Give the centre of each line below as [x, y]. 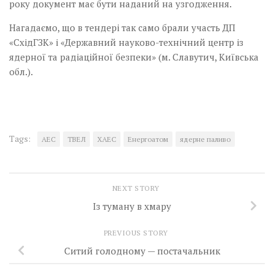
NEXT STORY [137, 188]
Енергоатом [148, 139]
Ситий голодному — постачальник [142, 250]
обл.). [21, 72]
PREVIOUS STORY [137, 232]
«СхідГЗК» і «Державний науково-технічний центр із [126, 43]
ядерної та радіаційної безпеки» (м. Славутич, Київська [134, 57]
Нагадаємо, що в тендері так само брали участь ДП [122, 28]
